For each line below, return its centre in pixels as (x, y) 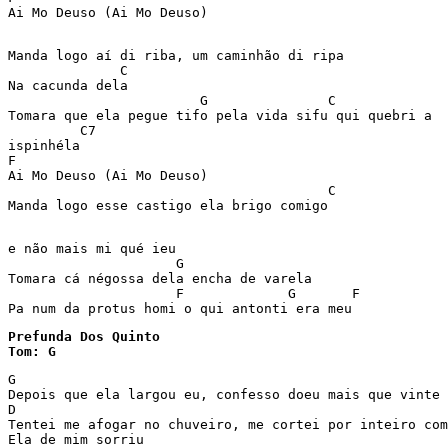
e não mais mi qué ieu (96, 248)
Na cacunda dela (72, 85)
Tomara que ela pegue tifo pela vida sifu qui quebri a (224, 115)
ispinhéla (48, 145)
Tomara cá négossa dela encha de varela (168, 278)
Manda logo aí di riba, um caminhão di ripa (184, 55)
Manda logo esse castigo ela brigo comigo (176, 205)
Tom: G (32, 351)
